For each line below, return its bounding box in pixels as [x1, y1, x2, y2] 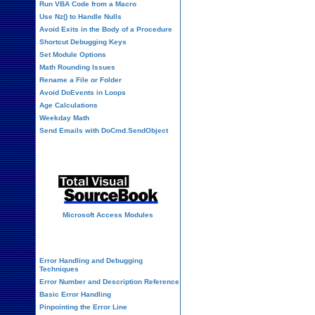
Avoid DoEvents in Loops [39, 89, 126, 96]
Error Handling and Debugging [39, 257, 143, 264]
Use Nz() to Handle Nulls [39, 13, 122, 20]
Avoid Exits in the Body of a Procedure [39, 25, 172, 33]
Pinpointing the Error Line [39, 303, 127, 311]
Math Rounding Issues [39, 63, 115, 71]
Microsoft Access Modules [63, 211, 154, 219]
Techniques [39, 265, 79, 273]
